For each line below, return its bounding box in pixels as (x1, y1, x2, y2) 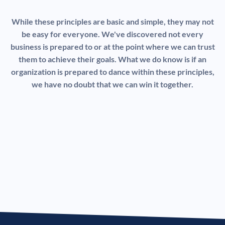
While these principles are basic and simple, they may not (11, 16, 214, 26)
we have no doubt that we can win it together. (32, 79, 193, 89)
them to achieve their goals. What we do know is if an (19, 54, 206, 64)
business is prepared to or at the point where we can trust (10, 41, 215, 51)
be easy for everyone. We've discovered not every (22, 29, 203, 39)
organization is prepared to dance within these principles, (11, 66, 214, 76)
